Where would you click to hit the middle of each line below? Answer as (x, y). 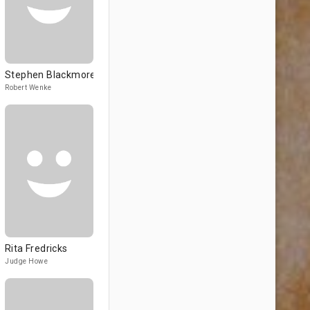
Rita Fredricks (36, 248)
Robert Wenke (28, 88)
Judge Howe (26, 261)
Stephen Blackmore (51, 75)
